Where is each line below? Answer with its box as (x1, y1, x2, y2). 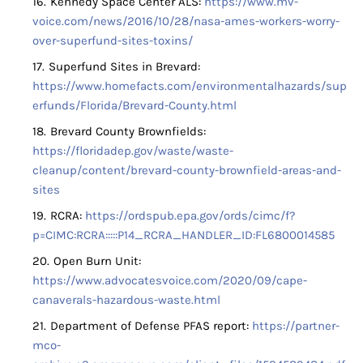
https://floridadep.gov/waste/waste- (32, 143, 233, 159)
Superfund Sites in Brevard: (49, 59, 200, 75)
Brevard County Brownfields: (50, 124, 206, 139)
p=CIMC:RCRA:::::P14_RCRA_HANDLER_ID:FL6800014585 (32, 228, 335, 243)
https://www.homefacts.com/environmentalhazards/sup (32, 79, 347, 94)
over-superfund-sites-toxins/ (32, 33, 193, 49)
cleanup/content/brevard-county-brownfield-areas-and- (32, 163, 341, 178)
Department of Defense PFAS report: (50, 318, 252, 334)
